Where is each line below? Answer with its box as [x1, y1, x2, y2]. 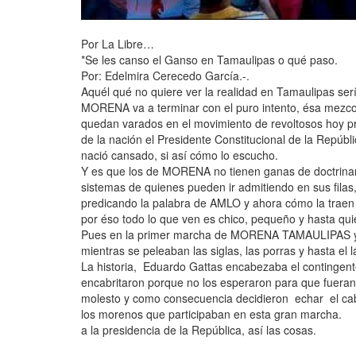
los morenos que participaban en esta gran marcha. [81, 306, 342, 323]
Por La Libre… [81, 36, 154, 52]
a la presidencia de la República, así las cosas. [81, 322, 316, 339]
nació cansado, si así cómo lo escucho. [81, 147, 278, 164]
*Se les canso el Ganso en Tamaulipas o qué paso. [81, 52, 338, 68]
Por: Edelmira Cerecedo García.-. [81, 68, 250, 84]
